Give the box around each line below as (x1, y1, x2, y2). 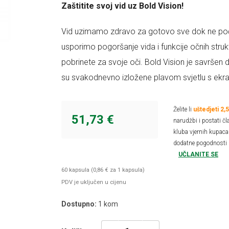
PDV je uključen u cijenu (61, 179, 127, 186)
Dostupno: (61, 200, 97, 208)
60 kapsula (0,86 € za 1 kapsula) (61, 167, 145, 173)
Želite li (173, 106, 193, 113)
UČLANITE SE (178, 151, 218, 158)
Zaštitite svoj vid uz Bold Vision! (61, 1, 184, 11)
